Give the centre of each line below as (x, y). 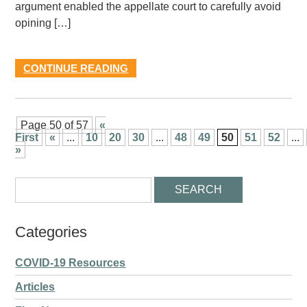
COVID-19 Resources (71, 263)
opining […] (43, 23)
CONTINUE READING (76, 68)
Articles (35, 287)
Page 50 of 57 (55, 125)
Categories (51, 232)
